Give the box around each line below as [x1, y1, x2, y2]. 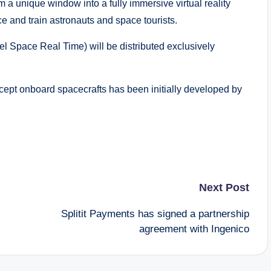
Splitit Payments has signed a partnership [60, 208, 249, 220]
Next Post [198, 181, 249, 194]
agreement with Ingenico [139, 223, 249, 235]
